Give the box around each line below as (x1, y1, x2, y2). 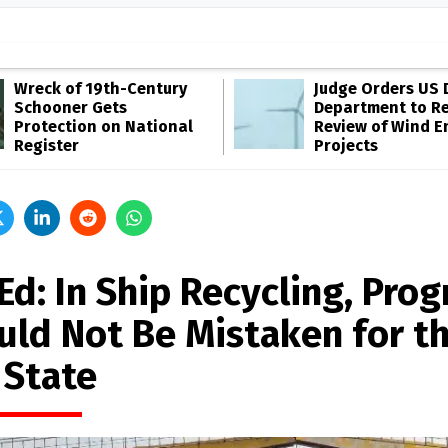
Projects (314, 136, 378, 155)
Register (14, 136, 79, 155)
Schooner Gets (14, 98, 127, 117)
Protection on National (14, 117, 193, 136)
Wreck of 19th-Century (14, 79, 187, 98)
